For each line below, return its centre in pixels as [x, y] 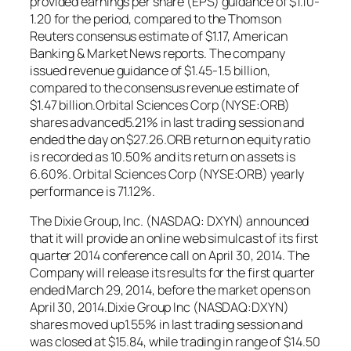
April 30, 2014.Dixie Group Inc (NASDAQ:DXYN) [159, 307]
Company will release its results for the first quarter [172, 272]
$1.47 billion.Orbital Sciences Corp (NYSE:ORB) [160, 105]
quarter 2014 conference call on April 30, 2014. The [170, 255]
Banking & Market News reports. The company [157, 53]
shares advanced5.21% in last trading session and [167, 122]
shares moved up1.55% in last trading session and [166, 324]
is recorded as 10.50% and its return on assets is [163, 156]
